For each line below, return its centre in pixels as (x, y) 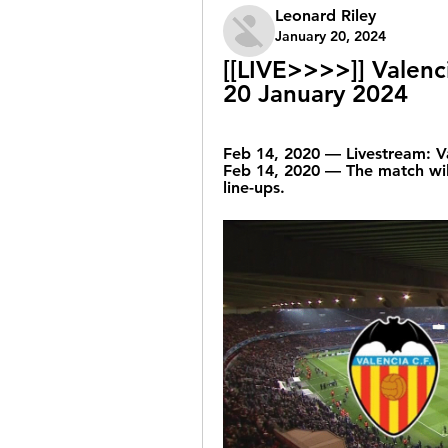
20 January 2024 (315, 93)
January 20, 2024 (330, 36)
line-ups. (254, 187)
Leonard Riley (325, 15)
